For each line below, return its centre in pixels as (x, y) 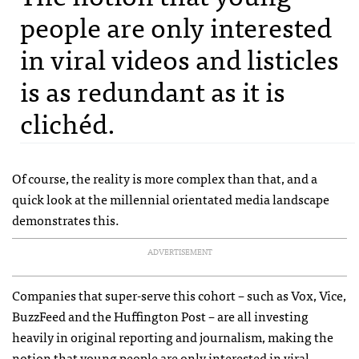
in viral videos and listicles (179, 58)
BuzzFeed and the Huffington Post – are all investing (160, 316)
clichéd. (68, 123)
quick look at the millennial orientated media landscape (171, 199)
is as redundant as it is (153, 91)
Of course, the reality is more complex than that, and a (165, 178)
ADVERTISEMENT (179, 252)
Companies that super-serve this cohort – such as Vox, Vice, (179, 295)
